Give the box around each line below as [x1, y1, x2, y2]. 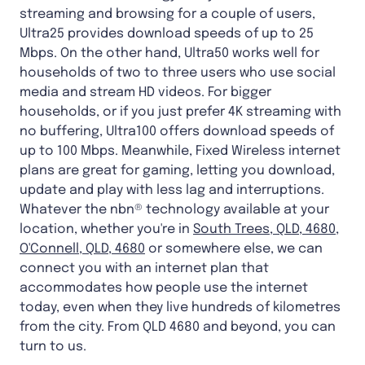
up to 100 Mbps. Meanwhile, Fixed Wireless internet [20, 144, 341, 159]
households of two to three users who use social [20, 66, 336, 81]
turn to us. [20, 340, 86, 354]
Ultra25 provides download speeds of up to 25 [20, 27, 314, 42]
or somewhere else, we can [145, 242, 323, 257]
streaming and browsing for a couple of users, [20, 7, 315, 22]
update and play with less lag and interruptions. [20, 183, 324, 198]
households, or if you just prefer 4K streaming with [20, 105, 341, 120]
